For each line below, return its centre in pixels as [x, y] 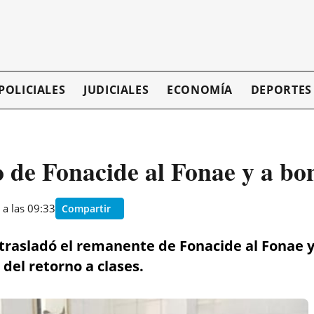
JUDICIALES [116, 90]
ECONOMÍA [200, 90]
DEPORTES [281, 90]
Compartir [86, 208]
